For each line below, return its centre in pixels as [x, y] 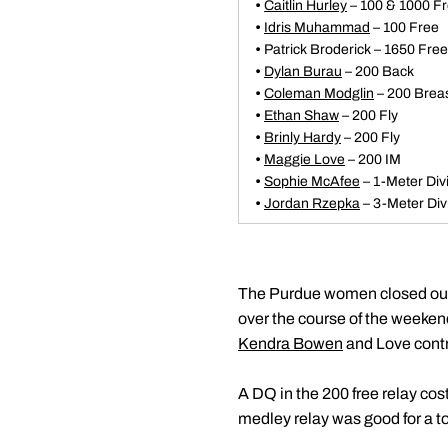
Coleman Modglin [319, 93]
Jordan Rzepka [312, 203]
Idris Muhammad [317, 27]
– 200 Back [378, 71]
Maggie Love [304, 159]
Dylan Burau [303, 71]
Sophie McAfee [312, 181]
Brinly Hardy [302, 137]
